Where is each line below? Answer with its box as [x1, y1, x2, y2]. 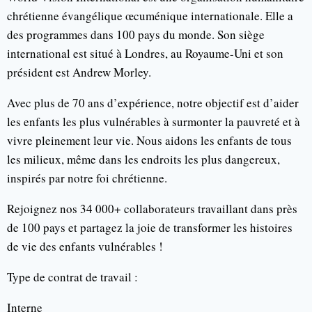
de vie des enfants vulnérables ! [7, 237, 163, 254]
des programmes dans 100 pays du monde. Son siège [7, 26, 265, 42]
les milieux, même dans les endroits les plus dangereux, [7, 150, 280, 167]
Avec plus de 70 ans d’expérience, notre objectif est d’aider [7, 94, 299, 111]
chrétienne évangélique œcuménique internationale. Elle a [7, 7, 293, 24]
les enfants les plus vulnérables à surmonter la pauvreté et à [7, 113, 300, 130]
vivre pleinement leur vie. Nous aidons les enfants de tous [7, 132, 292, 148]
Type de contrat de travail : [7, 268, 138, 285]
